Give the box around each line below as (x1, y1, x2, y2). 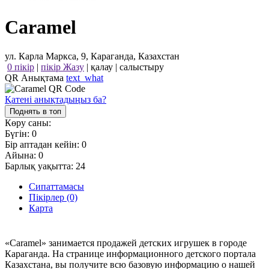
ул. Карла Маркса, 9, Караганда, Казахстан (5, 51, 180, 62)
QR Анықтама (5, 73, 66, 83)
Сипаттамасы (29, 181, 84, 192)
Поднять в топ (10, 107, 61, 116)
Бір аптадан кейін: (5, 139, 82, 150)
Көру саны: (5, 118, 51, 128)
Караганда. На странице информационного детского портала (5, 248, 256, 259)
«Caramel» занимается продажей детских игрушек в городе (5, 237, 247, 248)
